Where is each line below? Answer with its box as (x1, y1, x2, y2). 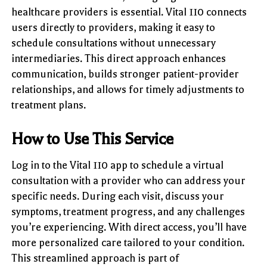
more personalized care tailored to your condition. (11, 236, 245, 249)
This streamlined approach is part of (11, 252, 180, 264)
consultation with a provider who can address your (11, 174, 246, 187)
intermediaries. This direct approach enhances (11, 52, 226, 64)
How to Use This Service (11, 129, 174, 148)
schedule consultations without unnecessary (11, 36, 216, 49)
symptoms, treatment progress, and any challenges (11, 205, 246, 218)
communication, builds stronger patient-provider (11, 67, 240, 80)
